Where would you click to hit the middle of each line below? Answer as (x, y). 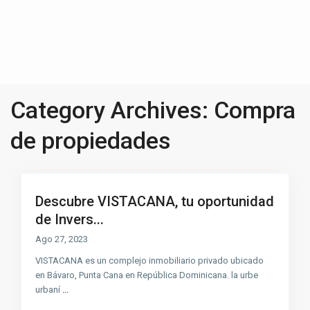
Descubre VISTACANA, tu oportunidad (155, 202)
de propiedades (91, 141)
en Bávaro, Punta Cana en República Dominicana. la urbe (147, 275)
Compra (255, 110)
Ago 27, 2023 (62, 239)
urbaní (49, 290)
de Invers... (70, 220)
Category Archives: (112, 110)
